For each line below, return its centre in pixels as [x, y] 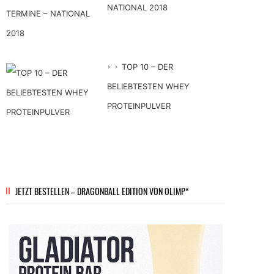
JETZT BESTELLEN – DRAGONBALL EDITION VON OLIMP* [102, 191]
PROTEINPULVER [139, 106]
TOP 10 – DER [147, 66]
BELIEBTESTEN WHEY [148, 86]
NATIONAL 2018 [137, 7]
